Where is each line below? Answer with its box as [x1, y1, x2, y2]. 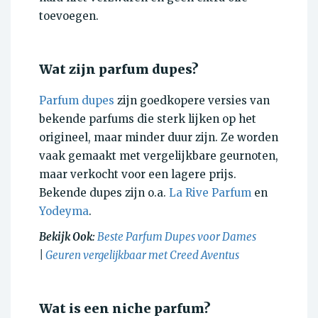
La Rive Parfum [169, 185, 251, 199]
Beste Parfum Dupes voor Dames [97, 229, 256, 243]
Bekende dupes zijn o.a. [39, 185, 169, 199]
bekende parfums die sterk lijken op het [39, 111, 256, 126]
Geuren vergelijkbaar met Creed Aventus [45, 248, 239, 262]
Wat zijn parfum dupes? [39, 60, 199, 77]
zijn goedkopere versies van [114, 93, 270, 107]
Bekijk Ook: [39, 229, 97, 243]
